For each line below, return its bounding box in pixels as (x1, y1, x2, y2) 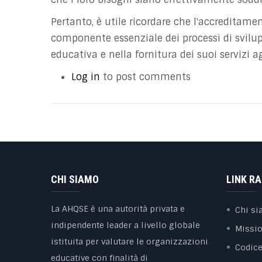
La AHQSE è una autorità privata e (51, 204, 185, 214)
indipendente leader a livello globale (51, 220, 200, 230)
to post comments (100, 71, 191, 83)
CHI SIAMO (51, 173, 99, 185)
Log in (71, 71, 100, 83)
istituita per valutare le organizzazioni (51, 236, 208, 247)
